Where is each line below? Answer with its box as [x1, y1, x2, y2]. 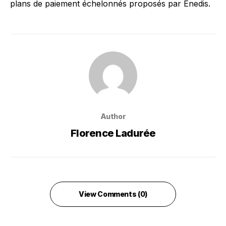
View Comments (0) [78, 190, 148, 199]
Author [100, 112, 126, 121]
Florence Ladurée [70, 127, 156, 140]
